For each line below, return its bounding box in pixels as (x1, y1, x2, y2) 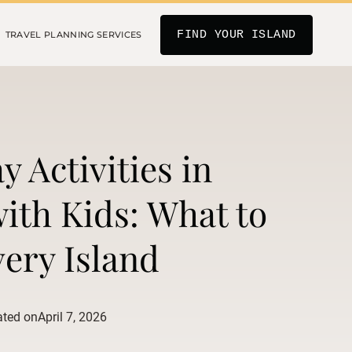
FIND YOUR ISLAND (177, 27, 296, 42)
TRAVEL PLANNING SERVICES (5, 28, 142, 40)
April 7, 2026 (38, 310, 107, 324)
